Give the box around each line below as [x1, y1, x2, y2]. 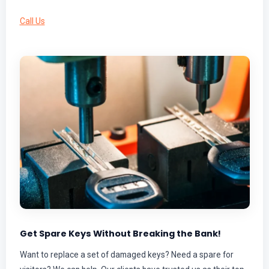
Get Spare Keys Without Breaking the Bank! [19, 228, 221, 240]
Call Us [19, 16, 45, 26]
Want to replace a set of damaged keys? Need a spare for [19, 250, 234, 260]
